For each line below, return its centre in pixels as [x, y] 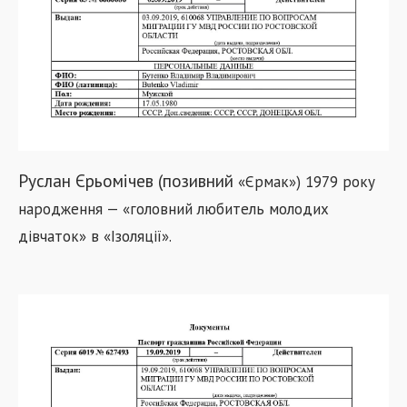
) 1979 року [336, 181]
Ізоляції [136, 236]
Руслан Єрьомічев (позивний [128, 180]
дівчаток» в [61, 236]
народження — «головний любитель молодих [174, 208]
